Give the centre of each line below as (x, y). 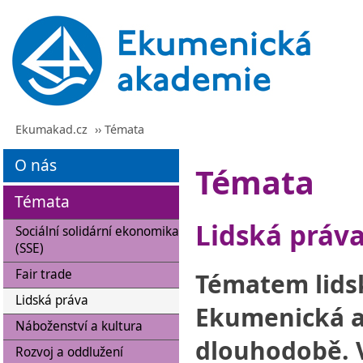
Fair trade (44, 274)
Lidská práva (52, 300)
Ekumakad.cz (51, 129)
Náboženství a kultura (79, 326)
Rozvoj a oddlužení (69, 352)
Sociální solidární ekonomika (97, 231)
